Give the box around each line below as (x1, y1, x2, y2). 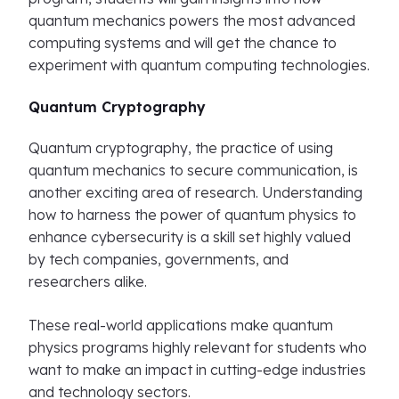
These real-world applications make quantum (28, 316, 333, 334)
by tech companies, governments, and (28, 250, 289, 268)
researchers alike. (28, 273, 147, 290)
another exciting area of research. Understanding (28, 183, 362, 201)
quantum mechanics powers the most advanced (28, 12, 355, 29)
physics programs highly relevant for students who (28, 338, 367, 356)
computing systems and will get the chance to (28, 34, 337, 52)
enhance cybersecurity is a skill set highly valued (28, 228, 351, 246)
